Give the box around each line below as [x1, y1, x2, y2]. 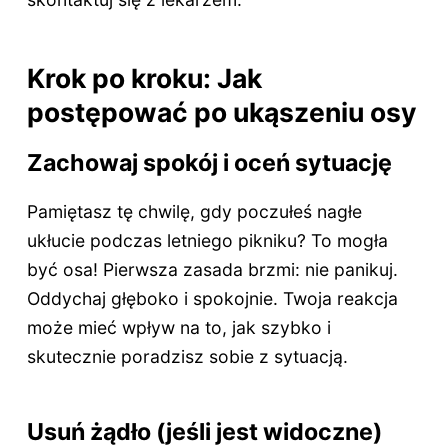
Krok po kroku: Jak [26, 62, 262, 95]
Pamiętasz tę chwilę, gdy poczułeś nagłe [26, 200, 362, 222]
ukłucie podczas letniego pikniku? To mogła [26, 229, 388, 251]
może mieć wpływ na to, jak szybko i [26, 316, 331, 338]
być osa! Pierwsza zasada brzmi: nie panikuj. [26, 258, 398, 280]
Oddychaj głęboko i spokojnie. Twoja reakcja [26, 287, 398, 309]
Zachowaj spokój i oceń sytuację [26, 147, 392, 177]
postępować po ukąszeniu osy [26, 96, 417, 129]
